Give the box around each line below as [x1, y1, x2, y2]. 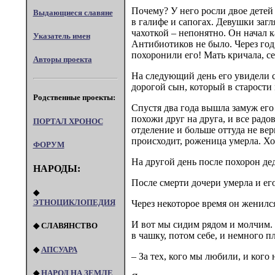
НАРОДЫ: [33, 163, 80, 174]
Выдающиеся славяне [33, 7, 113, 17]
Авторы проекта [33, 55, 92, 64]
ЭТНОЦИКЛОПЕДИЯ [33, 198, 115, 207]
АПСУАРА [41, 244, 77, 254]
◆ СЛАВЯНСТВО [33, 221, 98, 231]
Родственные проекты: [33, 93, 115, 103]
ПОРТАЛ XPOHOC [33, 116, 103, 126]
